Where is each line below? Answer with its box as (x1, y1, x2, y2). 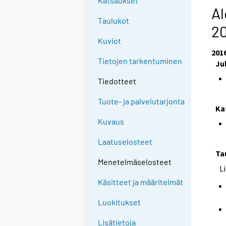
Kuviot (98, 36, 122, 46)
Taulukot (98, 16, 130, 26)
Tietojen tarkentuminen (98, 56, 183, 66)
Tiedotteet (98, 76, 137, 86)
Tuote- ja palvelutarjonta (98, 96, 185, 106)
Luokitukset (98, 197, 141, 207)
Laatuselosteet (98, 137, 153, 147)
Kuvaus (98, 117, 125, 127)
